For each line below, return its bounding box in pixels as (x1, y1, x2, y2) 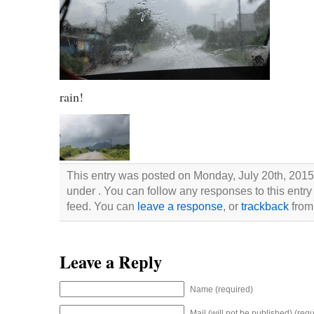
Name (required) (189, 285, 253, 295)
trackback (240, 200, 289, 213)
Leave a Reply (59, 250, 162, 275)
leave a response (137, 200, 223, 213)
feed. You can (66, 200, 137, 213)
